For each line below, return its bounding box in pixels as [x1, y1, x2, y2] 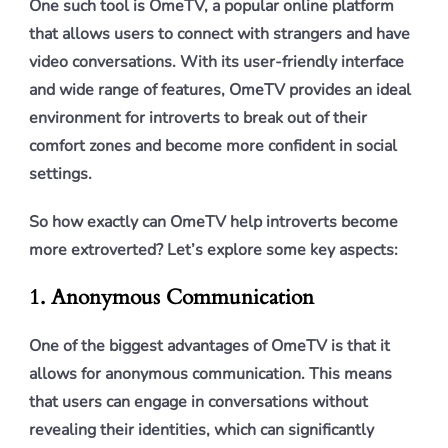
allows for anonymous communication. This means [29, 363, 392, 385]
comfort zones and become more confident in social [29, 135, 397, 157]
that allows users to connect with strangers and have [29, 23, 410, 45]
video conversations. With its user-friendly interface [29, 51, 404, 73]
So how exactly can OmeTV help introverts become [29, 211, 398, 233]
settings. [29, 163, 92, 185]
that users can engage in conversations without [29, 391, 368, 413]
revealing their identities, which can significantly [29, 419, 374, 441]
